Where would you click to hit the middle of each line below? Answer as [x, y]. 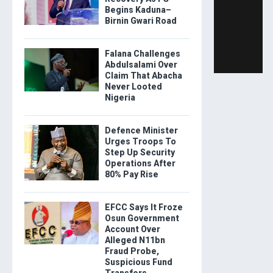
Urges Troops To [140, 141]
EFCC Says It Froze [144, 207]
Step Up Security [140, 152]
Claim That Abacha [143, 75]
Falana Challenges [142, 53]
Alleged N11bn [135, 240]
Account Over [132, 229]
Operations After [140, 163]
